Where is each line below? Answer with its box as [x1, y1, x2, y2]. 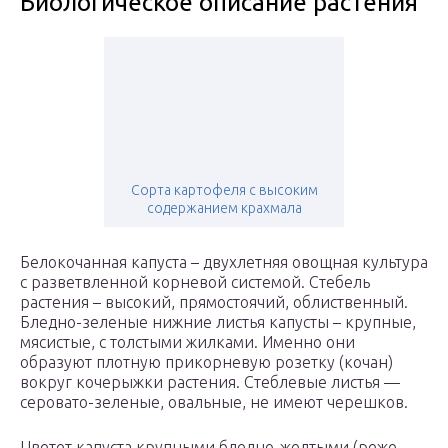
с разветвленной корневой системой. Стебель [20, 273, 370, 292]
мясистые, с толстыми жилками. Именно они [20, 333, 355, 352]
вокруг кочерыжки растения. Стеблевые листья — [20, 373, 400, 392]
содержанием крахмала [146, 200, 302, 217]
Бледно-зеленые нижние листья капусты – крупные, [20, 313, 416, 332]
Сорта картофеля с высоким [130, 182, 318, 199]
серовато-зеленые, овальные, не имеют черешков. [20, 393, 408, 412]
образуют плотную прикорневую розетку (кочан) [20, 353, 393, 372]
